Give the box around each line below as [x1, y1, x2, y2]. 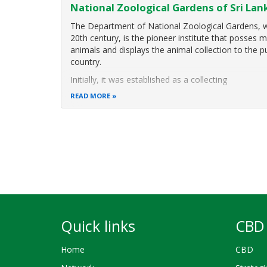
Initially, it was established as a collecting [70, 73, 228, 85]
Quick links [61, 216, 135, 236]
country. [70, 55, 102, 67]
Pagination [61, 125, 122, 141]
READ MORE [70, 91, 111, 100]
